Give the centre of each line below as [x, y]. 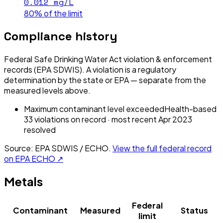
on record [88, 119]
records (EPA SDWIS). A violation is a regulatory [90, 69]
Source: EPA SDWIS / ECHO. [57, 148]
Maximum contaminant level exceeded [94, 109]
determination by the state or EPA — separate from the [105, 80]
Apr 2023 [175, 119]
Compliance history [61, 36]
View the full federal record [162, 148]
